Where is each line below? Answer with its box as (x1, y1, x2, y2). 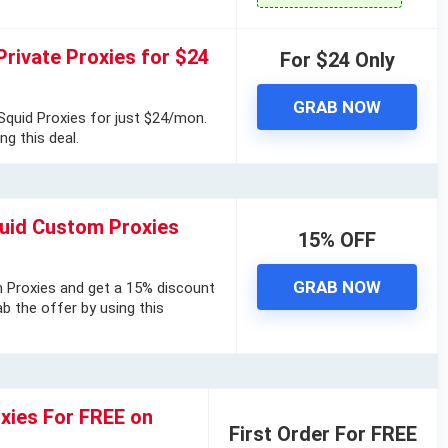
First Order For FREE (229, 421, 417, 446)
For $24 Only (279, 48, 395, 73)
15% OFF (298, 228, 376, 253)
